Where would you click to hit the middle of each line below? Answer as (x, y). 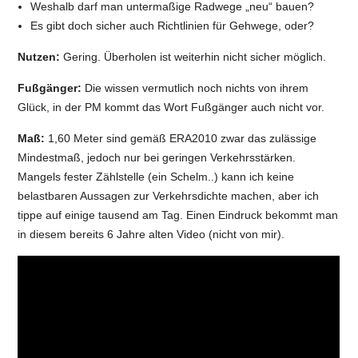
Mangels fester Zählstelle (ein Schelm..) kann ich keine (156, 176)
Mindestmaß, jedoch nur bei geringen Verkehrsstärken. (157, 157)
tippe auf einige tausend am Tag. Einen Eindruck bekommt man (178, 215)
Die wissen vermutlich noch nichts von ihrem (195, 88)
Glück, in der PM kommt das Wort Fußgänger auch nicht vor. (171, 107)
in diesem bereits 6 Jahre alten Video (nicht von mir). (151, 234)
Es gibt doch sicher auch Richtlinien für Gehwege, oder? (173, 25)
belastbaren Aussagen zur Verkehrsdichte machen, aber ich (169, 195)
